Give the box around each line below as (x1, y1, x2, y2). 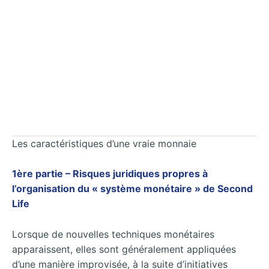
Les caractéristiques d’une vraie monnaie (12, 137, 196, 150)
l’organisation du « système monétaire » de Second (12, 183, 253, 195)
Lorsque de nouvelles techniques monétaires (12, 228, 214, 240)
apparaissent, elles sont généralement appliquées (12, 243, 236, 255)
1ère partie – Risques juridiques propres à (12, 168, 208, 180)
